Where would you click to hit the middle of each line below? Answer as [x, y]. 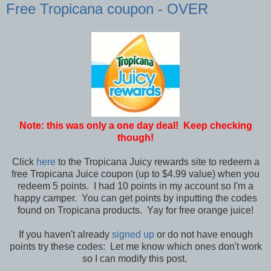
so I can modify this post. [135, 258]
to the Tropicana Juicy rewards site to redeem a [157, 162]
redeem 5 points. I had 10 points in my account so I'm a [135, 186]
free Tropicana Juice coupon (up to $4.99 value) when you [135, 174]
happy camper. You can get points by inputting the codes [135, 198]
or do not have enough [203, 234]
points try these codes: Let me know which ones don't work [135, 246]
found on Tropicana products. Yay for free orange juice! [135, 210]
